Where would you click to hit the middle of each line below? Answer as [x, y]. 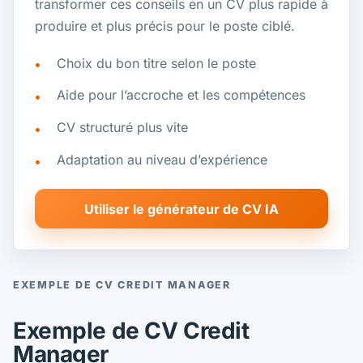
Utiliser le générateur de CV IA [181, 209]
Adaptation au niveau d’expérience [162, 160]
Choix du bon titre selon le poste [156, 63]
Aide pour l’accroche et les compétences [181, 95]
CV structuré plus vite [122, 128]
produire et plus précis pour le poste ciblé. [164, 26]
